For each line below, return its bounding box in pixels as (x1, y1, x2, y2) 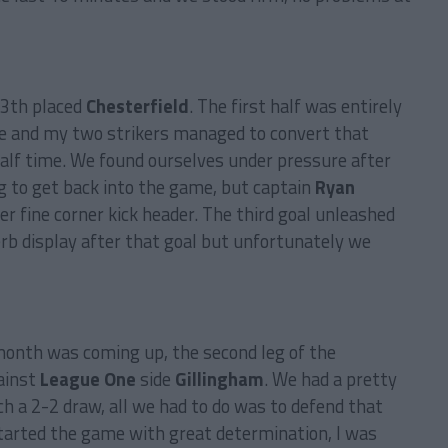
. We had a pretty (264, 365, 397, 393)
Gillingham (175, 365, 264, 393)
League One (40, 365, 136, 393)
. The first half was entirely (189, 92, 402, 120)
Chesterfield (86, 92, 189, 120)
